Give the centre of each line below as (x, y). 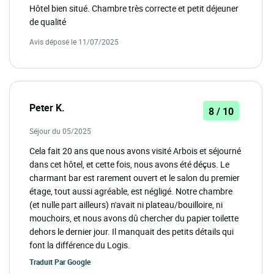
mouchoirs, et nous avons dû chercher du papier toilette (134, 218)
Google (79, 261)
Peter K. (47, 107)
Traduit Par (48, 261)
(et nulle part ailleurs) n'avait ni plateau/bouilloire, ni (126, 204)
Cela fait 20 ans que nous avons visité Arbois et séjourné (135, 150)
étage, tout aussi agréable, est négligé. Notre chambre (131, 191)
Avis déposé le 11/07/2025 (74, 41)
